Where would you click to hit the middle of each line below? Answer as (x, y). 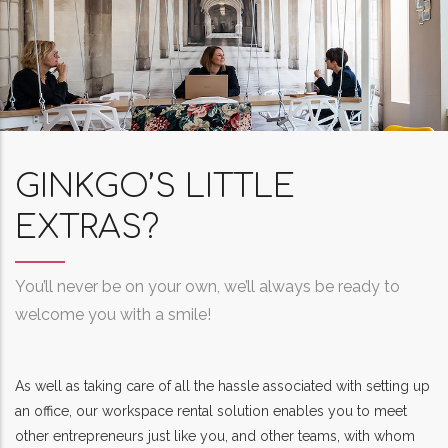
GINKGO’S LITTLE (155, 187)
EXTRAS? (87, 228)
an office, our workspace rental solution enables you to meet (211, 411)
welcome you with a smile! (113, 315)
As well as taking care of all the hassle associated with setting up (222, 386)
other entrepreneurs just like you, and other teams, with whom (215, 436)
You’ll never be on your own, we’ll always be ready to (207, 287)
